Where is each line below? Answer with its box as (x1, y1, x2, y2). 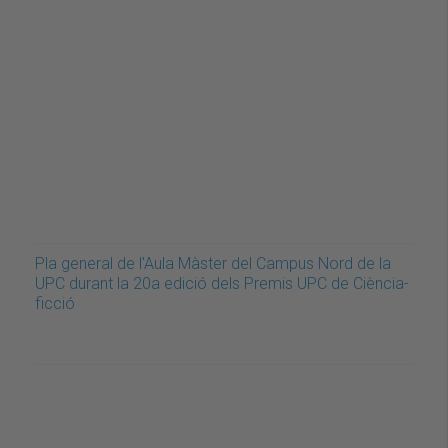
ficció (35, 293, 75, 313)
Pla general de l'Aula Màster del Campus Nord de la (35, 253, 391, 273)
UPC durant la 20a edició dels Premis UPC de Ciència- (35, 273, 409, 293)
